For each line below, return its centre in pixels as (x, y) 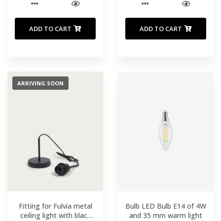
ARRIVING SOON (40, 83)
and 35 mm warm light (166, 215)
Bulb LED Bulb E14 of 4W (166, 206)
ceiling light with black (55, 215)
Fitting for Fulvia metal (55, 206)
